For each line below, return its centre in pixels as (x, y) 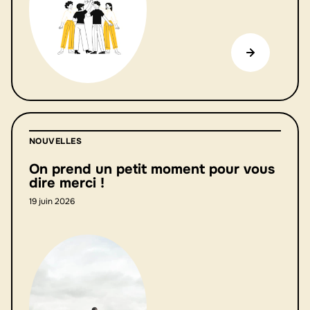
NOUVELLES (56, 141)
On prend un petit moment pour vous (152, 169)
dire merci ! (67, 183)
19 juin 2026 (52, 201)
